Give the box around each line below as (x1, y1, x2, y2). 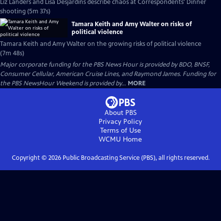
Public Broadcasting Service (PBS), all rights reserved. (61, 154, 210, 162)
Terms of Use (100, 126, 141, 135)
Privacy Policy (99, 117, 142, 126)
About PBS (104, 109, 137, 117)
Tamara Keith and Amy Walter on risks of (72, 20, 192, 28)
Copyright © (11, 154, 48, 162)
